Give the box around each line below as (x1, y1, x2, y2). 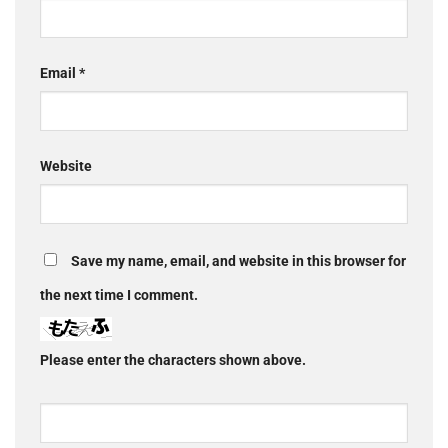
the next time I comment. (40, 287, 198, 305)
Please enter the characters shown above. (40, 351, 306, 369)
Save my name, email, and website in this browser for (71, 253, 406, 271)
